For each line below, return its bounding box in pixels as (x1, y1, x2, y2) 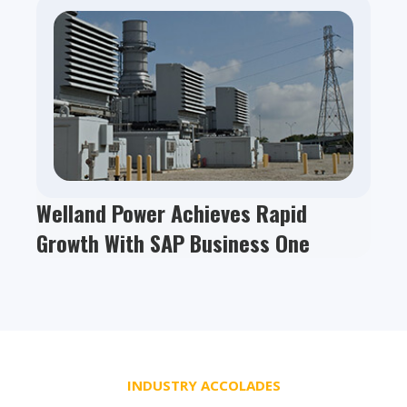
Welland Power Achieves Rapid (36, 196, 307, 230)
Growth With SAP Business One (36, 226, 310, 260)
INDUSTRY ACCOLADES (126, 376, 281, 395)
